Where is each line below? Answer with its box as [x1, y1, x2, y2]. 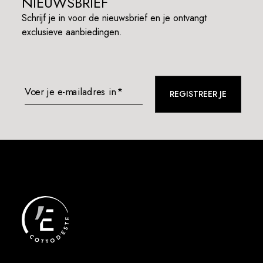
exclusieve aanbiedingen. [22, 25, 123, 39]
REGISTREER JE [169, 87, 227, 100]
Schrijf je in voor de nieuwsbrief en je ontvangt [22, 11, 207, 25]
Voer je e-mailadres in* [25, 84, 123, 99]
